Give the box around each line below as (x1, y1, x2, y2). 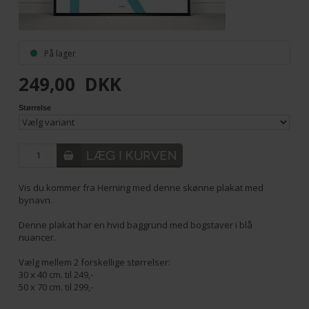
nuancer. (19, 230, 57, 243)
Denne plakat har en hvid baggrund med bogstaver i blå (19, 218, 253, 231)
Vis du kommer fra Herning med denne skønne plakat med (19, 181, 264, 194)
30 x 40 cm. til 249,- (19, 268, 94, 281)
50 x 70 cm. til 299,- (19, 280, 94, 293)
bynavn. (19, 193, 53, 206)
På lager (44, 47, 79, 59)
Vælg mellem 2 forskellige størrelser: (19, 255, 171, 268)
